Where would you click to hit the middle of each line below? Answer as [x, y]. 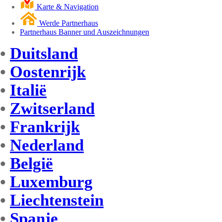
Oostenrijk [48, 72]
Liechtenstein [57, 200]
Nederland [47, 145]
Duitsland [44, 54]
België [31, 164]
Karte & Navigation [67, 7]
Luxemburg [51, 182]
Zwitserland [52, 109]
